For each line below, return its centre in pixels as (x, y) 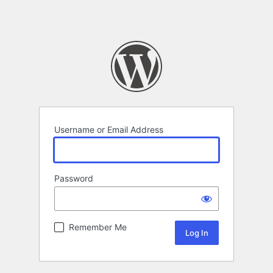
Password (74, 179)
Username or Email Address (109, 130)
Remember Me (98, 227)
